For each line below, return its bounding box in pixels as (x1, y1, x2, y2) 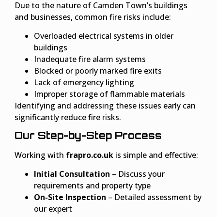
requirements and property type (34, 180, 151, 191)
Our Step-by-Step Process (15, 129, 162, 142)
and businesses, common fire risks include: (15, 12, 171, 23)
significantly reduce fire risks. (15, 111, 121, 123)
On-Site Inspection (34, 191, 106, 202)
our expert (34, 203, 72, 214)
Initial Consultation (34, 168, 110, 179)
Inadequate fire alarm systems (34, 53, 146, 64)
